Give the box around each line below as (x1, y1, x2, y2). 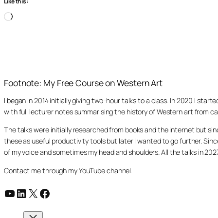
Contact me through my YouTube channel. (4, 165, 133, 175)
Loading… (12, 11, 50, 23)
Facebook (38, 184, 90, 201)
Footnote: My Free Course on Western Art (4, 77, 163, 89)
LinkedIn (15, 184, 59, 201)
